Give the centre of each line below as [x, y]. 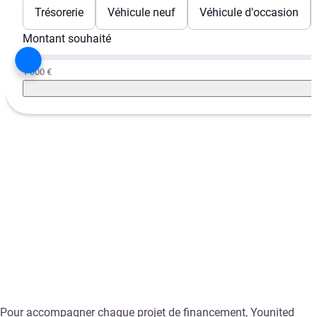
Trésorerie [59, 13]
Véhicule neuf [142, 13]
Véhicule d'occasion [249, 13]
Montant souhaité [67, 39]
